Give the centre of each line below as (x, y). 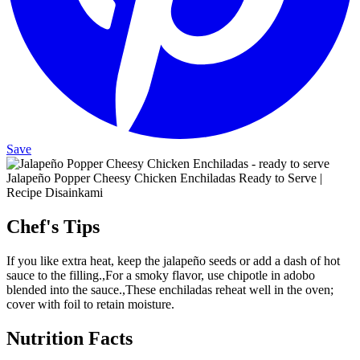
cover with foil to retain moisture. (90, 304)
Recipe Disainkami (55, 193)
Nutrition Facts (70, 338)
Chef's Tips (53, 227)
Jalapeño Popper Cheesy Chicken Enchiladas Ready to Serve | (164, 178)
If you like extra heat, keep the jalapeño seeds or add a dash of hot (173, 260)
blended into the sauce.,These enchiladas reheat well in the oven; (170, 289)
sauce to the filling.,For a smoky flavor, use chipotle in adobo (161, 275)
